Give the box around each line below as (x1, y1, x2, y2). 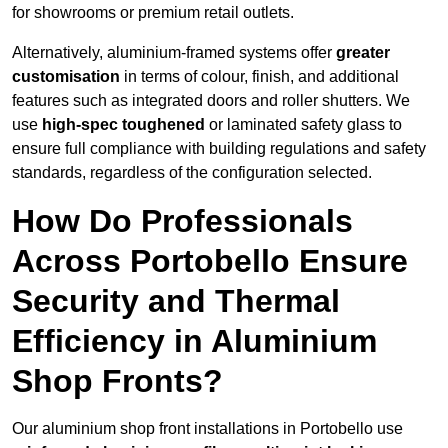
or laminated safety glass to (205, 116, 402, 134)
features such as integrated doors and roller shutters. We (12, 92, 410, 110)
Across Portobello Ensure (12, 243, 408, 280)
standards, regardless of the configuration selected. (12, 164, 372, 182)
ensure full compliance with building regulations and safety (12, 140, 426, 158)
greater (336, 44, 390, 62)
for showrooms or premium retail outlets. (12, 4, 294, 22)
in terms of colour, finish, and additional (120, 68, 399, 86)
